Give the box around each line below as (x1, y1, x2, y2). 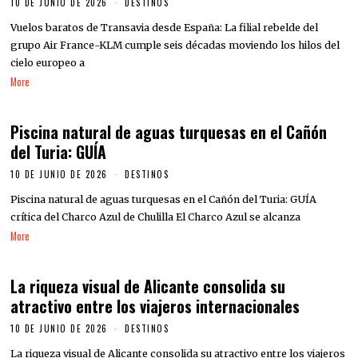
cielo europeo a (10, 56, 86, 69)
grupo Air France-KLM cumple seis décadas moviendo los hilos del (10, 38, 340, 51)
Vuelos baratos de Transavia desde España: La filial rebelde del (10, 21, 319, 34)
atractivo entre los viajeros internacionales (10, 295, 300, 319)
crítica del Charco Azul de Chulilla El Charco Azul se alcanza (10, 210, 301, 223)
